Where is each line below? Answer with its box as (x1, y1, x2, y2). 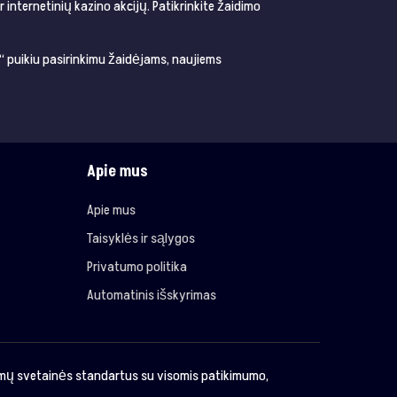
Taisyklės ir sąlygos (86, 229, 195, 249)
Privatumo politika (86, 257, 187, 277)
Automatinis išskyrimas (86, 285, 216, 306)
